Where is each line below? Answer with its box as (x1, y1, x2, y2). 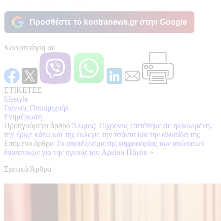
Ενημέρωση (4, 112, 42, 121)
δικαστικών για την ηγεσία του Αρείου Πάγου (4, 147, 147, 156)
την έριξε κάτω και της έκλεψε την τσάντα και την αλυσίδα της (4, 130, 200, 139)
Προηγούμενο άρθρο (4, 121, 70, 130)
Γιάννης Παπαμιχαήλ (4, 103, 69, 112)
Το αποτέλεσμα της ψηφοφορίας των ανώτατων (56, 139, 204, 147)
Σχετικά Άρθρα (4, 164, 51, 173)
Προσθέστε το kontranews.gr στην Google (30, 17, 187, 26)
